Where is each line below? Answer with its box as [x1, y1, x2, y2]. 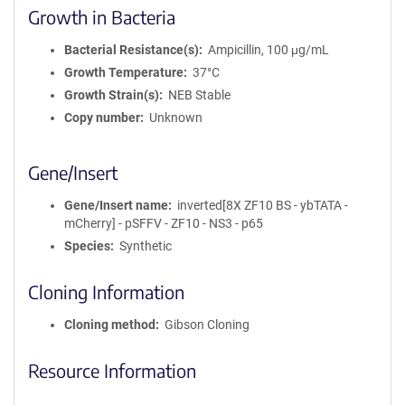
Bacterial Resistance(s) [64, 42, 199, 57]
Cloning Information [28, 280, 184, 303]
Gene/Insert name [64, 198, 168, 212]
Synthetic [118, 239, 172, 253]
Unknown [148, 110, 202, 125]
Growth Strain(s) [64, 88, 159, 102]
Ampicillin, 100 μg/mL [207, 42, 329, 57]
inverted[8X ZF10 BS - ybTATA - [176, 198, 348, 212]
